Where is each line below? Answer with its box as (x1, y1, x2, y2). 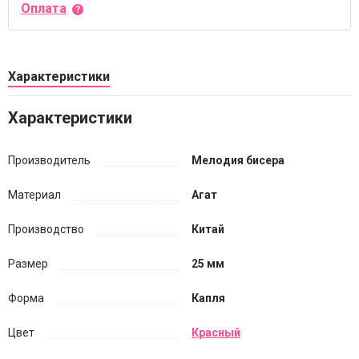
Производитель (8, 154, 91, 167)
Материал (8, 188, 61, 201)
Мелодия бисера (192, 154, 284, 167)
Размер (8, 257, 48, 270)
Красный (192, 326, 240, 339)
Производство (8, 223, 84, 236)
